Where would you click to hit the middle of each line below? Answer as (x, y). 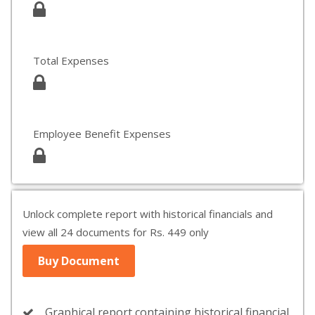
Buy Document (79, 261)
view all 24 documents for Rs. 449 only (116, 232)
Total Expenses (71, 60)
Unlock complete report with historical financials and (148, 214)
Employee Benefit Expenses (102, 134)
